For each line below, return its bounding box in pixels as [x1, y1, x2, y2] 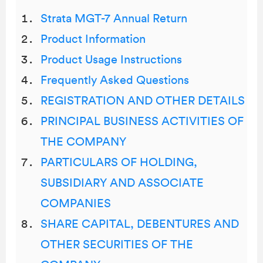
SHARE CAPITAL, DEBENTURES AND [41, 218, 239, 230]
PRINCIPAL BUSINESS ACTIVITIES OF [41, 116, 244, 127]
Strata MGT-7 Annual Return [41, 13, 187, 25]
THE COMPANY [41, 136, 126, 148]
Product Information [41, 33, 146, 45]
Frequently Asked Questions [41, 75, 189, 86]
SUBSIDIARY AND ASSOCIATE [41, 177, 204, 189]
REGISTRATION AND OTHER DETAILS [41, 95, 245, 107]
